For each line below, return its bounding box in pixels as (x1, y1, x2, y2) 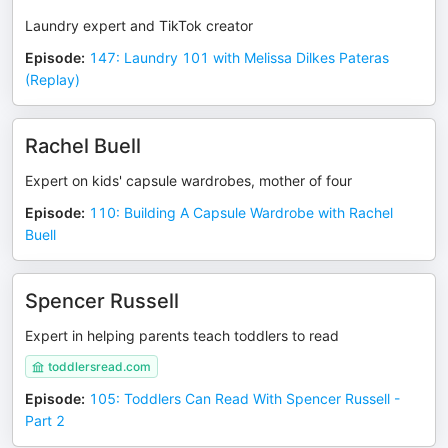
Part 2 (25, 412, 65, 429)
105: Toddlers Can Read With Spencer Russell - (89, 390, 400, 407)
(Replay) (25, 71, 80, 88)
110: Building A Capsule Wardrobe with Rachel (89, 204, 393, 221)
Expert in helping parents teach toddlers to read (25, 327, 339, 344)
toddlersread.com (48, 359, 151, 374)
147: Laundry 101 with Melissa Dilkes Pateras (89, 49, 389, 66)
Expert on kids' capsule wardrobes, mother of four (25, 172, 352, 189)
